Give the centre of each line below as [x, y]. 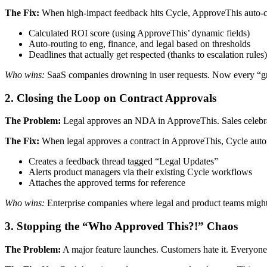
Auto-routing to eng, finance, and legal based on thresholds [139, 44]
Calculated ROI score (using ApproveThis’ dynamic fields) [139, 33]
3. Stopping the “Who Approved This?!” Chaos [121, 226]
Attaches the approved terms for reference [107, 183]
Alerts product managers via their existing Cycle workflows [140, 172]
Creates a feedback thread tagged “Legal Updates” [123, 162]
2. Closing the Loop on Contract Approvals [111, 98]
